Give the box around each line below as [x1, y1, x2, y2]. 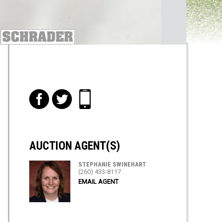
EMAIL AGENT [78, 178, 119, 186]
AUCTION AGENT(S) [29, 139, 120, 153]
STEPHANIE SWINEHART [78, 161, 147, 168]
